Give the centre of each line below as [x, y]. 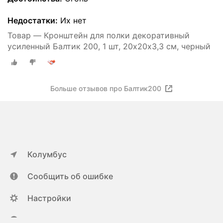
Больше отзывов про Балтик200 [106, 88]
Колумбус [47, 154]
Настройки [49, 198]
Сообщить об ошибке [70, 176]
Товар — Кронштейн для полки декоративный [99, 36]
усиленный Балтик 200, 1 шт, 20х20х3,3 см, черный [109, 47]
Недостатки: [33, 21]
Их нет [72, 21]
